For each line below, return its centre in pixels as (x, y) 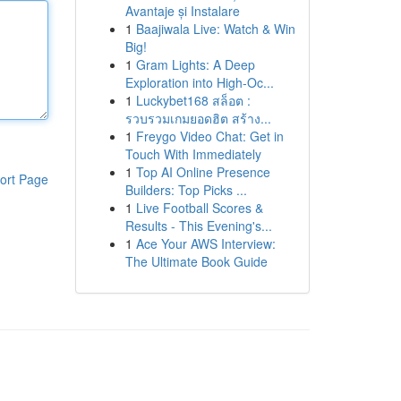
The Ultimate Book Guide (196, 261)
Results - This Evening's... (198, 226)
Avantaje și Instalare (182, 11)
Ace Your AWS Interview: (205, 243)
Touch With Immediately (193, 154)
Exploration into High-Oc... (199, 82)
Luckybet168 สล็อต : (193, 100)
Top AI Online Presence (203, 172)
